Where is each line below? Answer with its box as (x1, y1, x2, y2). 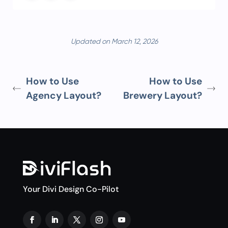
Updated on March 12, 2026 (70, 38, 158, 45)
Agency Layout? (26, 89, 101, 102)
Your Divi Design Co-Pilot (22, 184, 119, 194)
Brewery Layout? (123, 89, 202, 102)
